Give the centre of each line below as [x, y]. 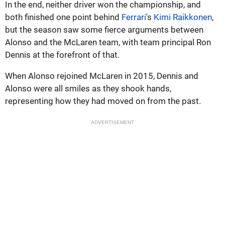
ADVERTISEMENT [113, 122]
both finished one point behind [63, 17]
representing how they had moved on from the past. [103, 101]
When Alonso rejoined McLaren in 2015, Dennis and [102, 76]
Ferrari [134, 17]
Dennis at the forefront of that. [62, 54]
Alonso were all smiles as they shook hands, [88, 88]
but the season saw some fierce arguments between [104, 29]
